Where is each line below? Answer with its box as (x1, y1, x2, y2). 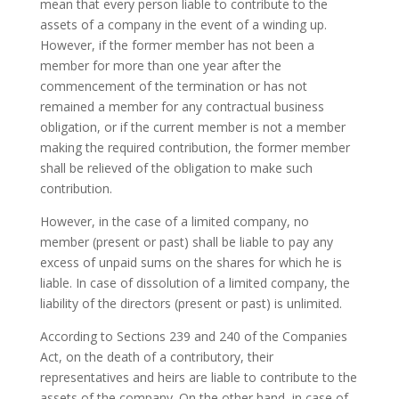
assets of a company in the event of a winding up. (39, 16, 327, 34)
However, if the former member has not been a (39, 37, 314, 54)
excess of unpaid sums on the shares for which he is (39, 254, 342, 272)
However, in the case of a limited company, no (39, 213, 309, 231)
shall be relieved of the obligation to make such (39, 159, 313, 177)
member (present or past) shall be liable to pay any (39, 233, 333, 251)
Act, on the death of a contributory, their (39, 348, 273, 366)
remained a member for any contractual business (39, 98, 324, 116)
